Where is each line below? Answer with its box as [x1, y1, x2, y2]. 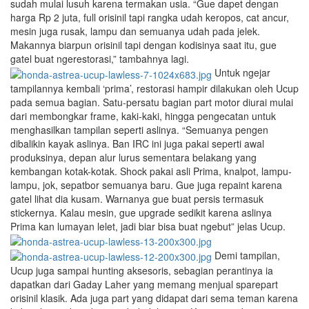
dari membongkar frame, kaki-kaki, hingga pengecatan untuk [10, 108, 276, 123]
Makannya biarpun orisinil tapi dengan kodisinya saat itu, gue [10, 38, 277, 52]
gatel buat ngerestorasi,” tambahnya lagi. [10, 52, 189, 66]
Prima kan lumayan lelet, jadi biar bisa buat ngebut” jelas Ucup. [10, 219, 286, 233]
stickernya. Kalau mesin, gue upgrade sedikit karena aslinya [10, 205, 272, 219]
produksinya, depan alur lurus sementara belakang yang [10, 150, 257, 164]
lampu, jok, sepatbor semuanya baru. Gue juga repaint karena [10, 177, 282, 192]
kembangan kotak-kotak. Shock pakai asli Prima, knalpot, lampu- [10, 163, 292, 178]
